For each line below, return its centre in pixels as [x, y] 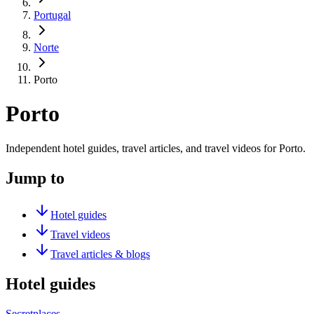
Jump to [35, 178]
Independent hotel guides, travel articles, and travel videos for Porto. [156, 148]
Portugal [52, 15]
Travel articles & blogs [100, 254]
